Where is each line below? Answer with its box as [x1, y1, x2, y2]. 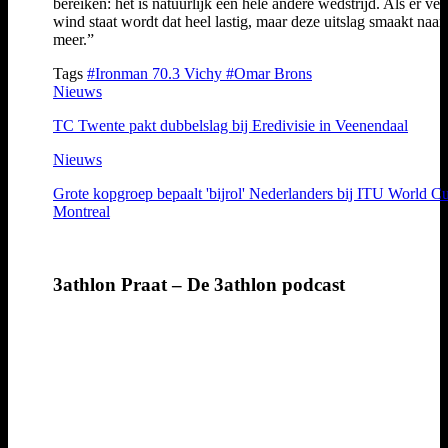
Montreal [53, 202, 110, 220]
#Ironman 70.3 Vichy [87, 64, 226, 82]
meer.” [53, 30, 94, 48]
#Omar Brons [226, 64, 312, 82]
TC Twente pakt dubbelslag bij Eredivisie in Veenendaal [53, 116, 408, 134]
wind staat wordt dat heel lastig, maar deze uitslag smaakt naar [53, 12, 444, 30]
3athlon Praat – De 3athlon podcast [53, 273, 345, 295]
